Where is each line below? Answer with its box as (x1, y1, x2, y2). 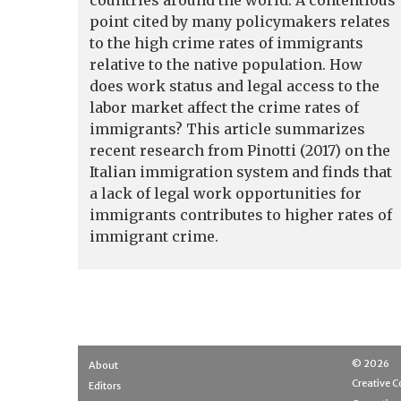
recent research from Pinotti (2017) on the (90, 141, 390, 160)
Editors (89, 379, 121, 392)
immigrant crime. (90, 227, 218, 246)
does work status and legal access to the (90, 77, 380, 96)
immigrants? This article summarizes (90, 120, 365, 139)
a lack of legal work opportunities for (90, 184, 362, 203)
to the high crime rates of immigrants (90, 34, 363, 53)
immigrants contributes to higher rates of (90, 206, 392, 225)
